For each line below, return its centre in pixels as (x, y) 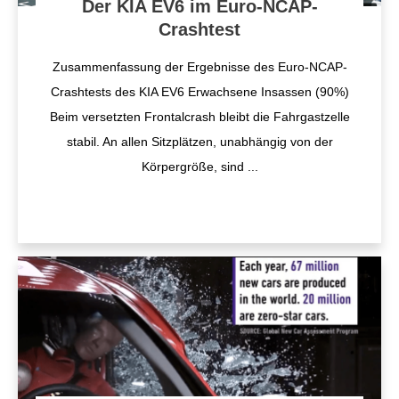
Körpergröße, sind (194, 167)
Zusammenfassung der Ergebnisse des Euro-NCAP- (199, 67)
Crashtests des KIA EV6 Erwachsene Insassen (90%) (199, 92)
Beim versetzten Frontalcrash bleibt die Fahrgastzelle (199, 117)
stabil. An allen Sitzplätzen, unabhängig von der (199, 142)
